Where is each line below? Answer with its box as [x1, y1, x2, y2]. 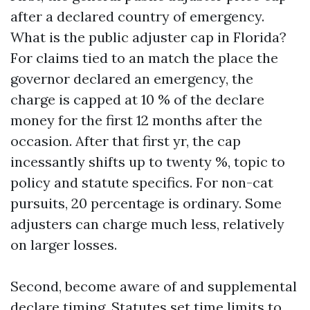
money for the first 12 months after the [10, 111, 262, 129]
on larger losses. [10, 236, 117, 253]
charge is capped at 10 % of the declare [10, 91, 264, 108]
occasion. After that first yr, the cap [10, 132, 241, 149]
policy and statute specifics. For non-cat [10, 174, 273, 191]
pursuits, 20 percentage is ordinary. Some [10, 194, 282, 212]
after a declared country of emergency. [10, 8, 264, 25]
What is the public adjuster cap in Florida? [10, 28, 286, 46]
